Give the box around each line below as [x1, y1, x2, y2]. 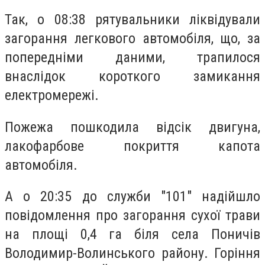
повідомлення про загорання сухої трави [5, 207, 260, 224]
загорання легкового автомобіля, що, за [5, 30, 260, 47]
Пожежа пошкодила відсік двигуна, [5, 118, 260, 135]
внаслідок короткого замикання [5, 68, 260, 85]
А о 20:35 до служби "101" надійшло [5, 188, 260, 205]
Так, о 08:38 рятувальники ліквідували [5, 11, 260, 28]
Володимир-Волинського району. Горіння [5, 245, 260, 262]
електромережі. [5, 87, 99, 104]
